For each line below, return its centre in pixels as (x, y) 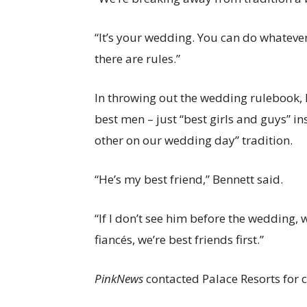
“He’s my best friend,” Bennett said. (189, 180)
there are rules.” (137, 59)
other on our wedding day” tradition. (194, 140)
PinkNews (119, 279)
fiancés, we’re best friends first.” (179, 240)
